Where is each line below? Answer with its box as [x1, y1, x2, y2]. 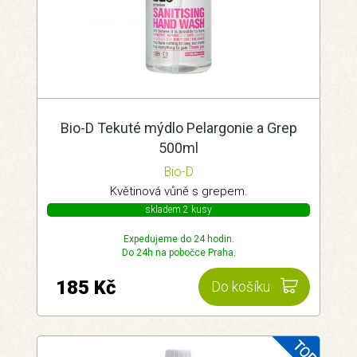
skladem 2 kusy [145, 204, 212, 215]
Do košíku [211, 279, 270, 296]
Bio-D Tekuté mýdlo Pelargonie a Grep [60, 120, 297, 136]
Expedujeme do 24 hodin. [123, 233, 234, 245]
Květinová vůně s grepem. [109, 184, 248, 198]
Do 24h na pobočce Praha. [121, 247, 236, 258]
